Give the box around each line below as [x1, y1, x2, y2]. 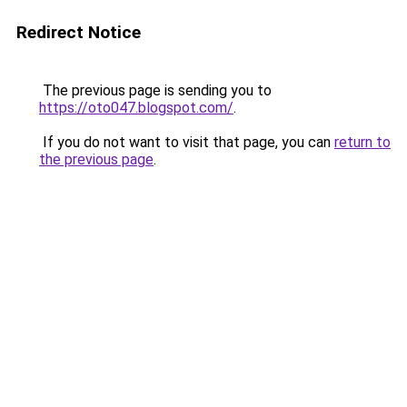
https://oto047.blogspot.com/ [39, 99, 233, 116]
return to [334, 134, 391, 151]
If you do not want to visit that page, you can [39, 134, 334, 151]
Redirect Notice [16, 22, 141, 43]
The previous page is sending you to [39, 82, 272, 99]
